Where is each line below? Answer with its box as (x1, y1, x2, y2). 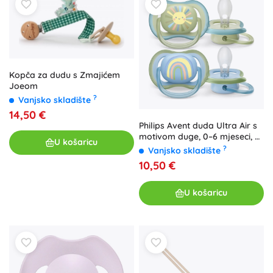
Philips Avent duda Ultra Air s (139, 119, 257, 131)
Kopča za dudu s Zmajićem (9, 69, 120, 80)
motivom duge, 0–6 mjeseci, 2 (139, 130, 260, 142)
